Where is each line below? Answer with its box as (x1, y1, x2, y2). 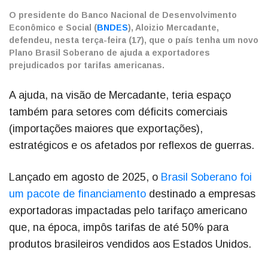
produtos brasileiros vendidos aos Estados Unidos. (9, 238, 251, 251)
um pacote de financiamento (9, 188, 146, 200)
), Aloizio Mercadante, (128, 23, 219, 33)
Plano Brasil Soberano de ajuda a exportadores (9, 48, 210, 58)
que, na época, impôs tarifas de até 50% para (9, 221, 229, 234)
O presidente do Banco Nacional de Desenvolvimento (9, 10, 237, 20)
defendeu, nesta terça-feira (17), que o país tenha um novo (9, 35, 258, 45)
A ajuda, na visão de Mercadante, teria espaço (9, 89, 231, 102)
